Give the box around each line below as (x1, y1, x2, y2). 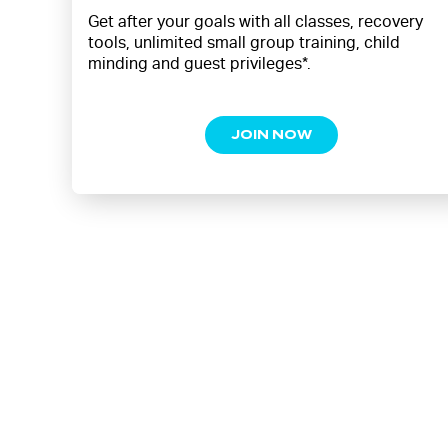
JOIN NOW (231, 127, 313, 142)
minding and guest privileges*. (88, 54, 311, 73)
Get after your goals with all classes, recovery (88, 12, 423, 31)
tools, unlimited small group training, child (88, 33, 400, 52)
